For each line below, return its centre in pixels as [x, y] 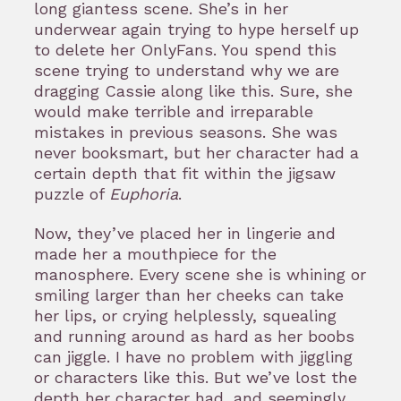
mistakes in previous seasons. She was [186, 132]
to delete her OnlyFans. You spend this [185, 49]
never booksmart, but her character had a [196, 152]
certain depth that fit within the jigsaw [185, 173]
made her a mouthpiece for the [155, 253]
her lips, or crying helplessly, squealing [185, 315]
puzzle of [72, 193]
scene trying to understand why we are [187, 70]
